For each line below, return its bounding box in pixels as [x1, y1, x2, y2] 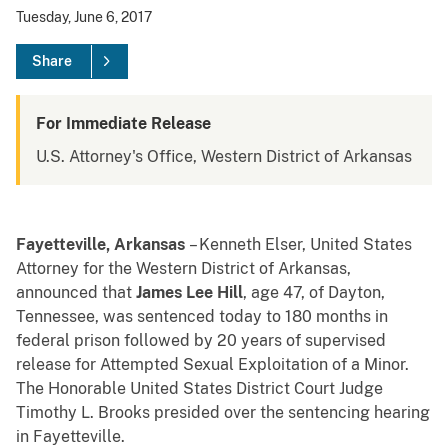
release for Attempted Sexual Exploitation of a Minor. [16, 355, 409, 375]
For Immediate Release [36, 114, 211, 134]
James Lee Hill [136, 283, 243, 303]
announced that [16, 283, 136, 303]
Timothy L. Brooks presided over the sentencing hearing [16, 403, 430, 423]
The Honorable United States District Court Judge [16, 379, 383, 399]
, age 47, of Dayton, [243, 283, 385, 303]
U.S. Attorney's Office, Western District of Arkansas [36, 147, 412, 167]
